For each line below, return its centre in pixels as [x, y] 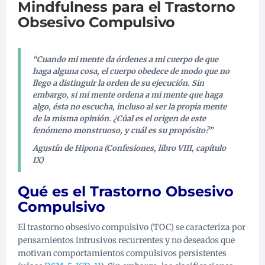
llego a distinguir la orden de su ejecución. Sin [118, 83]
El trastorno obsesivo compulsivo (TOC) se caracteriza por [132, 227]
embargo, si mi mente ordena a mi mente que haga [127, 95]
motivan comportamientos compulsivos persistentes [122, 253]
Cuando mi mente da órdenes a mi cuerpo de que [127, 60]
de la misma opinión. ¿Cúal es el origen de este [119, 119]
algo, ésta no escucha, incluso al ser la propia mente [130, 107]
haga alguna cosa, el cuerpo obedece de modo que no [131, 72]
